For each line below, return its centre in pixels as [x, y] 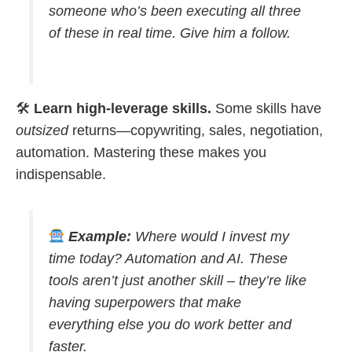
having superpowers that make [145, 302]
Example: [100, 236]
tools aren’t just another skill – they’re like [177, 280]
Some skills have [266, 108]
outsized [42, 130]
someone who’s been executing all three [174, 11]
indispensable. [61, 174]
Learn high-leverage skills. [123, 108]
